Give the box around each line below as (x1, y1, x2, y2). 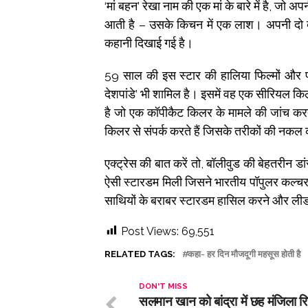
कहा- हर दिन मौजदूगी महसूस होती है (188, 248, 300, 259)
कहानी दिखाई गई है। (104, 35, 193, 50)
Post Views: (121, 224, 179, 238)
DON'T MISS (139, 280, 188, 291)
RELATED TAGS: (104, 248, 175, 259)
